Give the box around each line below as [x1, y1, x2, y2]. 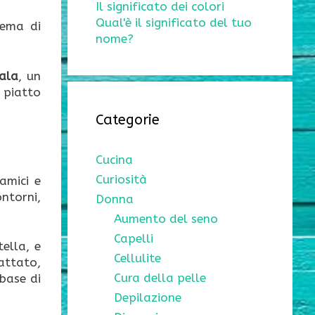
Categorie [96, 112, 160, 129]
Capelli [113, 231, 153, 246]
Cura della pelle [113, 271, 206, 285]
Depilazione [113, 290, 181, 305]
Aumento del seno [113, 212, 218, 226]
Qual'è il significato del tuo [96, 15, 252, 30]
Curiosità [96, 172, 147, 187]
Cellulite [113, 251, 161, 266]
